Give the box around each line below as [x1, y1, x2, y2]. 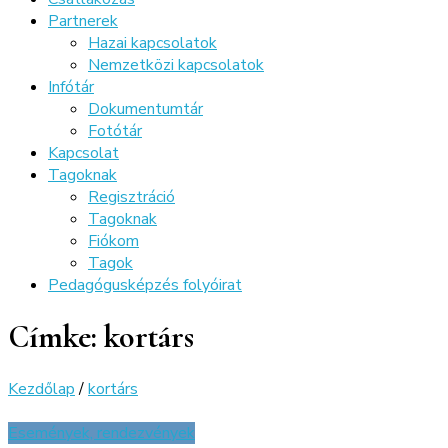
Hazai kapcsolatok [88, 32, 217, 54]
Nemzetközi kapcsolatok [88, 54, 264, 76]
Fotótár [88, 120, 142, 142]
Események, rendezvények [8, 421, 195, 444]
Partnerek [48, 10, 118, 32]
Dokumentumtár [88, 98, 203, 120]
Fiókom [88, 230, 139, 252]
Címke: [8, 317, 104, 357]
